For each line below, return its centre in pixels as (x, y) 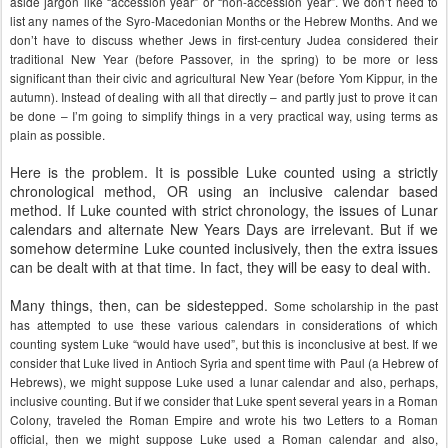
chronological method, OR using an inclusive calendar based (224, 191)
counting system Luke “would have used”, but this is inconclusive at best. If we (224, 343)
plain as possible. (57, 134)
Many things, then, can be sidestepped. (142, 305)
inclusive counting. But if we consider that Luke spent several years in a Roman (224, 400)
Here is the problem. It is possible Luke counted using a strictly (224, 172)
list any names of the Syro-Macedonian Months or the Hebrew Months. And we (224, 20)
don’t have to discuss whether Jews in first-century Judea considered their (224, 39)
